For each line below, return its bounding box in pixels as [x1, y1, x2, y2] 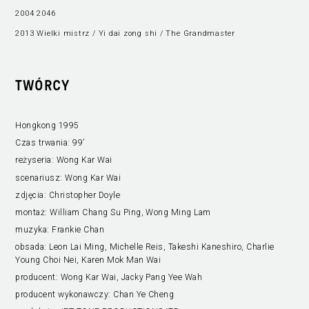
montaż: [15, 207, 50, 217]
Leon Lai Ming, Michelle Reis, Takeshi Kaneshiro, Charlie [49, 241, 275, 252]
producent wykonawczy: [15, 289, 114, 299]
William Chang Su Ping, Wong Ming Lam [50, 207, 211, 217]
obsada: [15, 241, 50, 252]
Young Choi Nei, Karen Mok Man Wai [15, 255, 161, 265]
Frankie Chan [52, 224, 105, 235]
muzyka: [15, 224, 52, 235]
